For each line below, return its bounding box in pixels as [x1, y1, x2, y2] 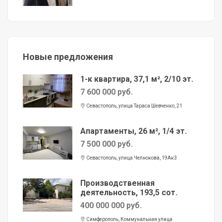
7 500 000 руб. [80, 139, 133, 149]
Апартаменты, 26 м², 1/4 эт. [80, 126, 187, 136]
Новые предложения [23, 52, 113, 62]
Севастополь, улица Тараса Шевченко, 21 [85, 103, 182, 109]
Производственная [80, 178, 155, 188]
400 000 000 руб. [80, 201, 142, 211]
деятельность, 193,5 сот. [80, 188, 177, 198]
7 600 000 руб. [80, 87, 133, 97]
